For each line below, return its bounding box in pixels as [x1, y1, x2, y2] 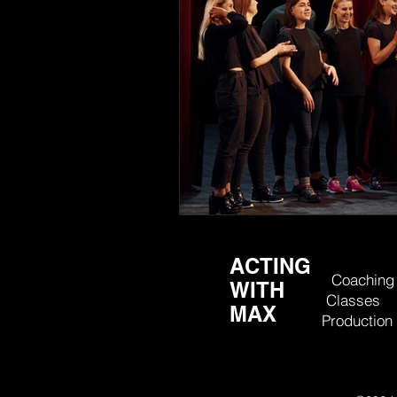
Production [322, 310, 393, 330]
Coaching [331, 269, 394, 289]
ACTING [230, 253, 317, 278]
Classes [326, 290, 380, 309]
